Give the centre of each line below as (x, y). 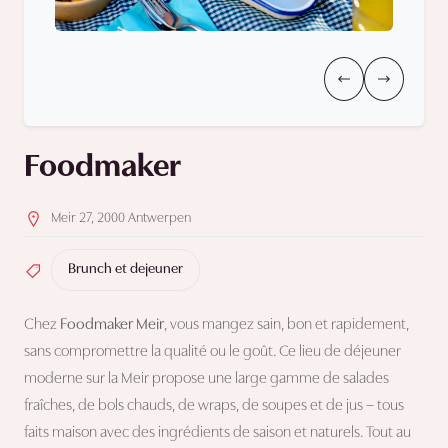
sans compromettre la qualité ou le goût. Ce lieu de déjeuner (212, 352)
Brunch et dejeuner (125, 270)
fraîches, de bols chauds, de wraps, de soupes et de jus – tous (214, 406)
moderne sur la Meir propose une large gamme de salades (206, 379)
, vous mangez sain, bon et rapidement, (286, 325)
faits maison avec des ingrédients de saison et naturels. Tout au (217, 433)
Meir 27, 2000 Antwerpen (121, 218)
